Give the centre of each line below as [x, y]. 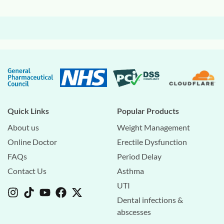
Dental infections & [150, 199]
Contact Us [27, 170]
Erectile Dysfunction [152, 141]
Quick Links [28, 110]
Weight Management [153, 127]
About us [23, 127]
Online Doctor [32, 141]
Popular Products [148, 110]
